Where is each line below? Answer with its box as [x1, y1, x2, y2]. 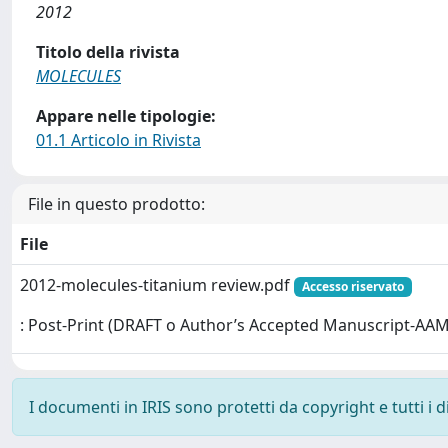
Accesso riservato [301, 278, 404, 295]
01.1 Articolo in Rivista [36, 129, 201, 151]
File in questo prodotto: [28, 193, 205, 215]
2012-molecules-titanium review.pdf [20, 274, 294, 296]
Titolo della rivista [36, 41, 180, 63]
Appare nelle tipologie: [36, 105, 216, 127]
